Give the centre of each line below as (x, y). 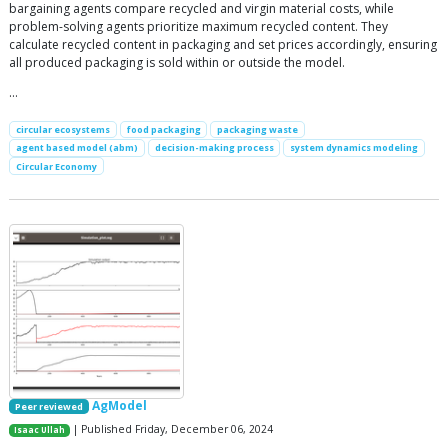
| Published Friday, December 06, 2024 (172, 428)
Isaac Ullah (40, 429)
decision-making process (214, 148)
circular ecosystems (62, 130)
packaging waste (258, 130)
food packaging (163, 130)
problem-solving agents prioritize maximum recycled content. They (198, 27)
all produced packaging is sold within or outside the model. (177, 63)
